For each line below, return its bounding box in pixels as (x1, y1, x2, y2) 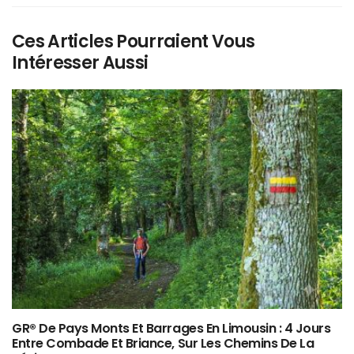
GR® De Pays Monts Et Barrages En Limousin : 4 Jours (12, 319, 331, 338)
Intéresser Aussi (12, 51, 149, 76)
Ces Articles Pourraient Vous (12, 29, 255, 55)
